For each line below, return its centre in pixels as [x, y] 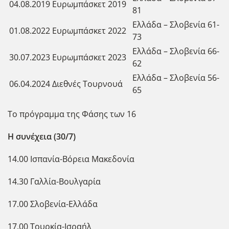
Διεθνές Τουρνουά [87, 84]
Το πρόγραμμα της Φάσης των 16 [72, 114]
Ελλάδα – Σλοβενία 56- [176, 77]
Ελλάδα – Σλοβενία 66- [176, 51]
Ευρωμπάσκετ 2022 [89, 30]
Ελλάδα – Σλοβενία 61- [176, 24]
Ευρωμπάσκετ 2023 [89, 57]
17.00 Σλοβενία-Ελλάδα [53, 204]
